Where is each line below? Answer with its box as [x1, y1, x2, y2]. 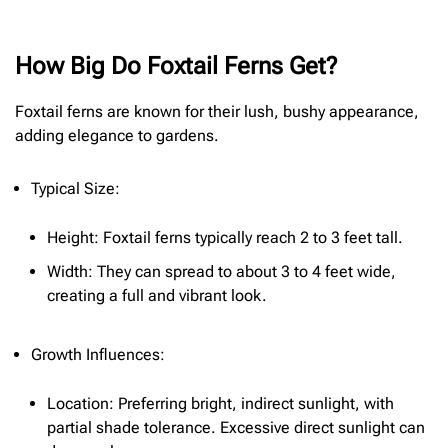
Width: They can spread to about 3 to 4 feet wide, [47, 262, 396, 282]
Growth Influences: [31, 345, 165, 365]
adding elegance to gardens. [15, 125, 219, 145]
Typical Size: [31, 179, 120, 199]
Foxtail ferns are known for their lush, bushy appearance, [15, 101, 419, 121]
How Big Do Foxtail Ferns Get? [15, 51, 337, 80]
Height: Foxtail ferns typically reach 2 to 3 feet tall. [47, 228, 403, 248]
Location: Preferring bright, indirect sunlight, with [47, 394, 394, 414]
